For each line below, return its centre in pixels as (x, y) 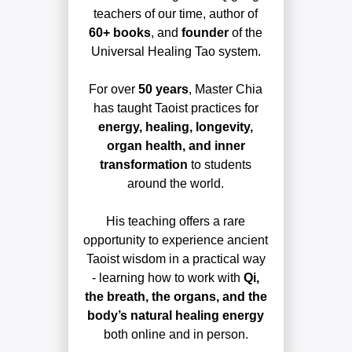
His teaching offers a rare (176, 221)
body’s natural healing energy (176, 315)
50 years (163, 89)
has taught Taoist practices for (176, 108)
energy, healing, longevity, (176, 126)
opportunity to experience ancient (176, 240)
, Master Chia (225, 89)
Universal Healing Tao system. (176, 51)
